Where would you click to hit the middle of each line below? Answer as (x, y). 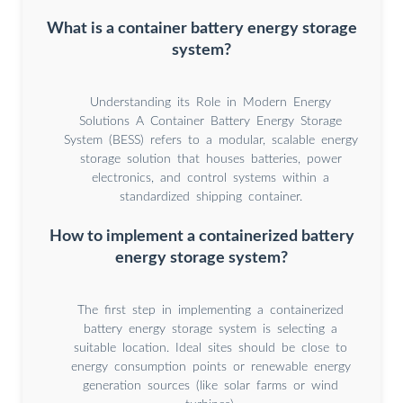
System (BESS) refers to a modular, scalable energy (210, 141)
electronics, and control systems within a (210, 179)
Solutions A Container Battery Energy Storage (210, 122)
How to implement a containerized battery (201, 237)
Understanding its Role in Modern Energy (210, 103)
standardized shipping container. (210, 197)
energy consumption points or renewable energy (210, 367)
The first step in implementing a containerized (210, 311)
